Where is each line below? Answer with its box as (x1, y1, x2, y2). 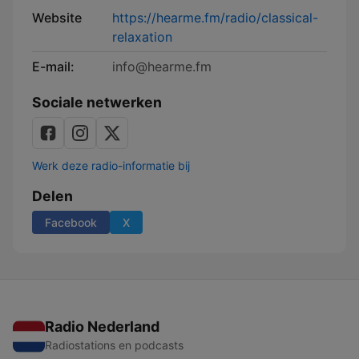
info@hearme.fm (112, 58, 212, 75)
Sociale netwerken (32, 94, 162, 111)
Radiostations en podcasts (45, 338, 184, 352)
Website (32, 10, 82, 26)
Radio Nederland (45, 318, 159, 335)
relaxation (112, 29, 172, 45)
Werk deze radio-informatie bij (32, 159, 190, 172)
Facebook (45, 216, 97, 229)
